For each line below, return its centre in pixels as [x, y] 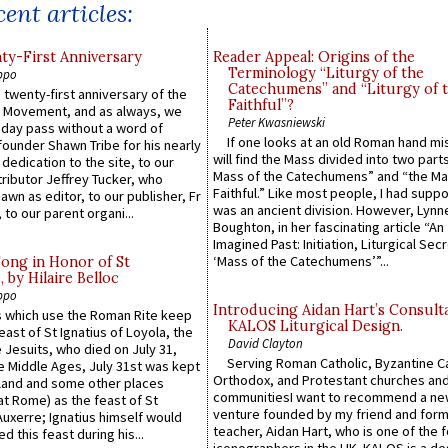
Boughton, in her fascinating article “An [328, 227]
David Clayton [265, 343]
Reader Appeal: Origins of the [314, 56]
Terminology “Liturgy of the [326, 72]
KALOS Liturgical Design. [315, 326]
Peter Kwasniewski [276, 121]
